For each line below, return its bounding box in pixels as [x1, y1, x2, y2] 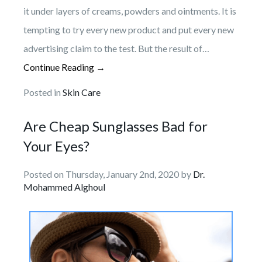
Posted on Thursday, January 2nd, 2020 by [23, 168, 193, 180]
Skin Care [63, 86, 101, 98]
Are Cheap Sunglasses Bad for [23, 117, 208, 135]
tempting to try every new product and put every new [23, 23, 234, 35]
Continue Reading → [23, 61, 105, 73]
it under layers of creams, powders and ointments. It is [23, 5, 236, 16]
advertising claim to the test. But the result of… [23, 42, 209, 54]
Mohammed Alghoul [23, 181, 105, 192]
